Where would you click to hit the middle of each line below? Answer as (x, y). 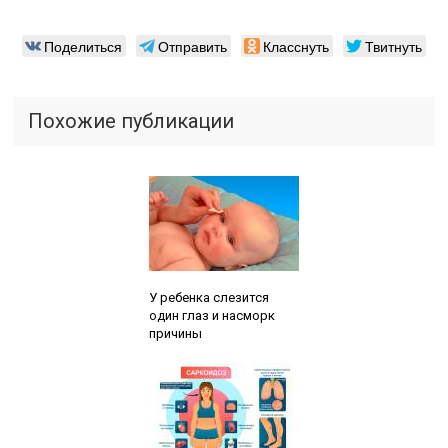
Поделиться (82, 45)
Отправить (192, 45)
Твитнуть (393, 45)
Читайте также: (193, 280)
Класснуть (295, 45)
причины (175, 333)
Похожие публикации (131, 120)
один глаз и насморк (211, 315)
